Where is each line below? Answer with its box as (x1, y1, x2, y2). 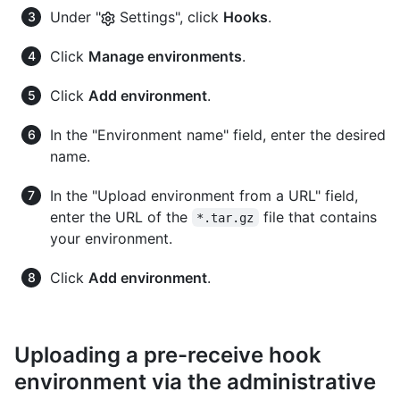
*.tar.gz (196, 210, 254, 225)
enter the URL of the (50, 207, 192, 226)
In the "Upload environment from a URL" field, (50, 186, 358, 204)
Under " (50, 7, 101, 26)
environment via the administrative (14, 368, 376, 395)
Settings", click (115, 7, 223, 26)
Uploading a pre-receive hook (14, 341, 321, 368)
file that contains (258, 207, 381, 226)
